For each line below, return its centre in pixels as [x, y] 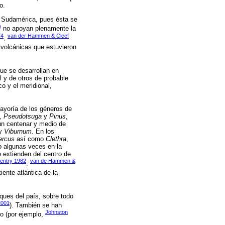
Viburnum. [19, 132]
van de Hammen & [53, 161]
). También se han [36, 205]
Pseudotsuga [23, 117]
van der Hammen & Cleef [38, 35]
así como [30, 139]
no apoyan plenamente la [38, 29]
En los [44, 132]
